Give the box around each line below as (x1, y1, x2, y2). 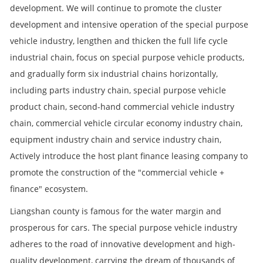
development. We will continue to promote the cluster (10, 2, 222, 14)
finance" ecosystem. (10, 183, 88, 194)
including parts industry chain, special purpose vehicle (10, 85, 226, 96)
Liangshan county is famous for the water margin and (10, 205, 221, 217)
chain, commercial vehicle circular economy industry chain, (10, 117, 242, 129)
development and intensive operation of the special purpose (10, 19, 248, 30)
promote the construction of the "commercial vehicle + (10, 167, 224, 178)
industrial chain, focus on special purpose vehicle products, (10, 52, 244, 63)
